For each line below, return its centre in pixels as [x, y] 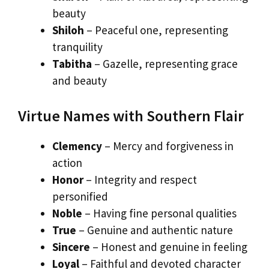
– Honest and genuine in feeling [169, 247]
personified [80, 197]
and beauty [80, 80]
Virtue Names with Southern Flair [131, 116]
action [67, 163]
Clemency [77, 146]
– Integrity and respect [140, 180]
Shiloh [68, 30]
